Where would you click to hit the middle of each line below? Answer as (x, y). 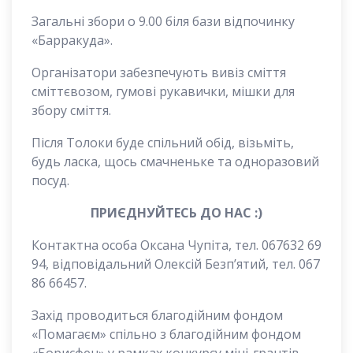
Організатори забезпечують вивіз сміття (159, 73)
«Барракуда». (72, 41)
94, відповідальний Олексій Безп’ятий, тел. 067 (176, 264)
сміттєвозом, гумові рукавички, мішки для (163, 92)
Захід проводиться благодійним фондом (157, 316)
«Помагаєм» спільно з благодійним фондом (166, 334)
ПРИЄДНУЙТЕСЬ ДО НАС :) (176, 213)
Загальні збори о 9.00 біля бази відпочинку (163, 22)
